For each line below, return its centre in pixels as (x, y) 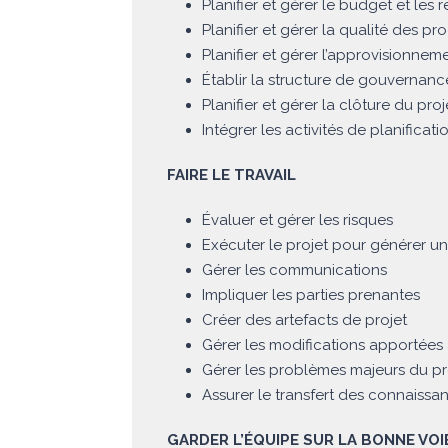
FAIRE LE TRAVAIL (231, 175)
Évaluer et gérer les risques (297, 220)
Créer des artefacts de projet (304, 320)
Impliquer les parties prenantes (311, 295)
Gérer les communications (294, 270)
